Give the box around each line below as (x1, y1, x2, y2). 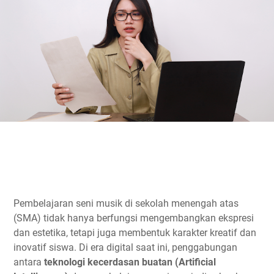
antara (13, 256, 44, 268)
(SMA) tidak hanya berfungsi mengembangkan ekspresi (13, 212, 254, 224)
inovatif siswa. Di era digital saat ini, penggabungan (13, 241, 237, 253)
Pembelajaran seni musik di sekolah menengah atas (13, 197, 239, 209)
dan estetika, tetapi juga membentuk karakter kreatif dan (13, 226, 256, 239)
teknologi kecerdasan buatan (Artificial (44, 256, 216, 268)
